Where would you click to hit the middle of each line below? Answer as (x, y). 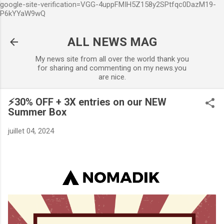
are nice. (112, 77)
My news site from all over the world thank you (112, 59)
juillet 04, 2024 (31, 131)
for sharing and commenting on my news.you (112, 68)
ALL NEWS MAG (112, 42)
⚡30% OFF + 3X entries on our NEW (87, 102)
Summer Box (37, 112)
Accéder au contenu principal (112, 12)
